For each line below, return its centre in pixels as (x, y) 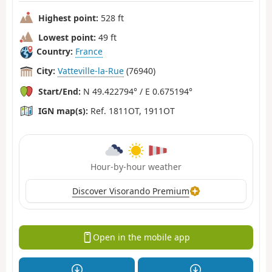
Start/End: (59, 91)
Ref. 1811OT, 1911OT (131, 110)
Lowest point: (67, 37)
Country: (55, 52)
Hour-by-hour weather (136, 166)
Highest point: (68, 18)
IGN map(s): (63, 110)
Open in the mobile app (141, 237)
